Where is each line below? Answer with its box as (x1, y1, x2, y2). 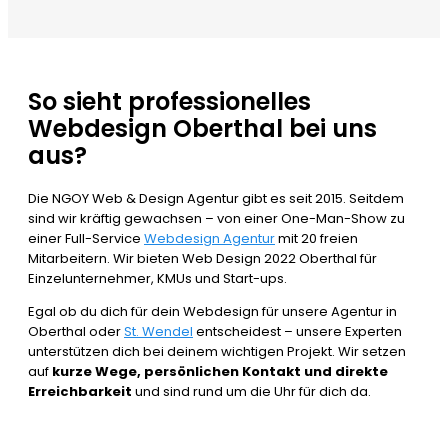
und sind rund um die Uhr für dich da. (132, 382, 371, 402)
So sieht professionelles (28, 85, 311, 119)
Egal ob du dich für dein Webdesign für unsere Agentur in (28, 302, 397, 322)
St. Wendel (124, 322, 193, 342)
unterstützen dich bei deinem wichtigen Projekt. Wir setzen (28, 342, 406, 362)
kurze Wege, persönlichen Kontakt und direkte (52, 362, 388, 382)
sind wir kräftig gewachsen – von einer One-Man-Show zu (28, 209, 405, 229)
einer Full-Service (28, 229, 144, 249)
